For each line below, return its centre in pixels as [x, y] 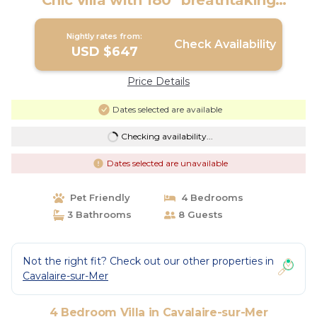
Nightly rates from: [105, 36]
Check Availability [225, 44]
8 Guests [199, 214]
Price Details [158, 81]
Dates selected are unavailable [167, 163]
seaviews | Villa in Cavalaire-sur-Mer [158, 15]
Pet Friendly [97, 197]
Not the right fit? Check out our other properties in [148, 261]
